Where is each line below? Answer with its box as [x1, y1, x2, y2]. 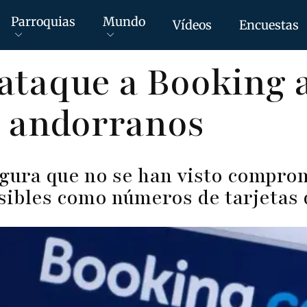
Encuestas [239, 16, 299, 33]
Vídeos [173, 16, 212, 33]
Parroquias [11, 13, 75, 29]
